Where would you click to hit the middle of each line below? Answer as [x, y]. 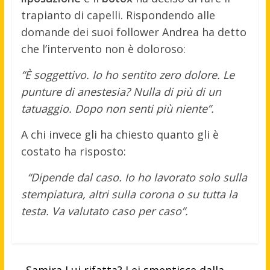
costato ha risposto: [73, 152]
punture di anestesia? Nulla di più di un [121, 92]
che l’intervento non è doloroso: [103, 49]
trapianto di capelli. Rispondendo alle [118, 15]
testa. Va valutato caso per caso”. [104, 211]
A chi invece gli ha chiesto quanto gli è [120, 135]
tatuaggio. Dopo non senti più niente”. [117, 109]
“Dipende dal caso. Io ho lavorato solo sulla [137, 177]
